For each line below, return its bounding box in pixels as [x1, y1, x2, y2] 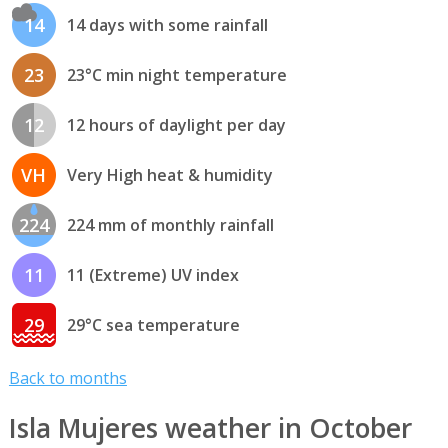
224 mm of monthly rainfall [66, 213, 274, 236]
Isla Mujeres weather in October [8, 409, 412, 446]
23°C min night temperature [66, 63, 287, 86]
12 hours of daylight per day [66, 113, 286, 136]
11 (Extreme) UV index [66, 263, 239, 286]
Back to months [8, 367, 127, 390]
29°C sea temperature [66, 313, 240, 336]
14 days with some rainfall [66, 13, 268, 36]
